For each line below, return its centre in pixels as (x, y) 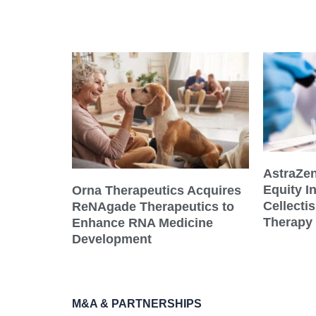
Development (112, 239)
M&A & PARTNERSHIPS (137, 304)
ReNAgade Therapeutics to (153, 207)
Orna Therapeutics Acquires (157, 191)
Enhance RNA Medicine (142, 223)
